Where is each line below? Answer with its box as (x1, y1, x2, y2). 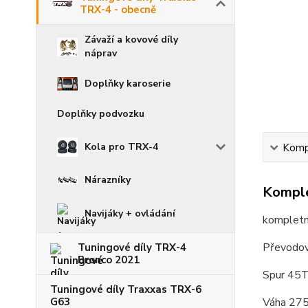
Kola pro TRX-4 (85, 140, 158, 154)
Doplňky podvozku (57, 107, 144, 121)
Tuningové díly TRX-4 (78, 241, 186, 255)
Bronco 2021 (78, 253, 140, 267)
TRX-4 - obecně (80, 3, 156, 16)
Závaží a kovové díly (85, 33, 178, 46)
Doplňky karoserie (85, 77, 170, 91)
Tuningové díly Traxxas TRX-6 (50, 283, 201, 297)
